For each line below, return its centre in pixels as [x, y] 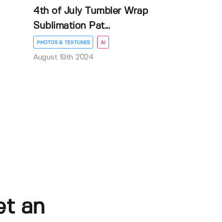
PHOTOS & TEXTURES [63, 42]
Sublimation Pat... [72, 26]
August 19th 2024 [63, 57]
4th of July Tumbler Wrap [91, 11]
